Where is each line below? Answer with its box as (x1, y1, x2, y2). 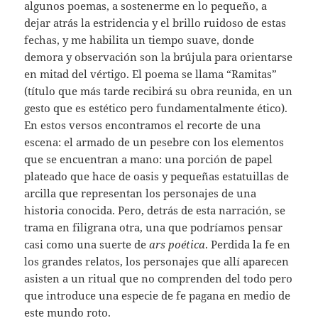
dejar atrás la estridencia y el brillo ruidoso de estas (24, 15, 287, 30)
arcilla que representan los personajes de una (24, 185, 257, 200)
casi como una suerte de (24, 236, 150, 251)
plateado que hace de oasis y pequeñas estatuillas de (24, 168, 290, 183)
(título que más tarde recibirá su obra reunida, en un (24, 83, 293, 98)
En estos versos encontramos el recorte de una (24, 117, 261, 132)
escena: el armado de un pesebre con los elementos (24, 134, 285, 149)
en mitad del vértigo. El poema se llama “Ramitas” (24, 66, 278, 81)
